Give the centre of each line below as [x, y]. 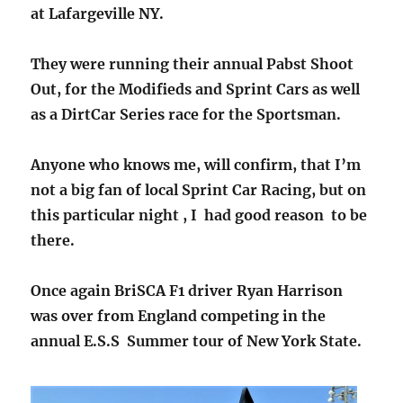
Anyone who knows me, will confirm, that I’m [196, 165]
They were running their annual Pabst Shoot [193, 64]
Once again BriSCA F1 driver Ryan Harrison [187, 291]
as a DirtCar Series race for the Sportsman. [186, 115]
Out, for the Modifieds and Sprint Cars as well [196, 90]
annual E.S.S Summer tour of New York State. [197, 341]
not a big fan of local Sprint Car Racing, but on [199, 190]
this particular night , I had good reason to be [199, 215]
